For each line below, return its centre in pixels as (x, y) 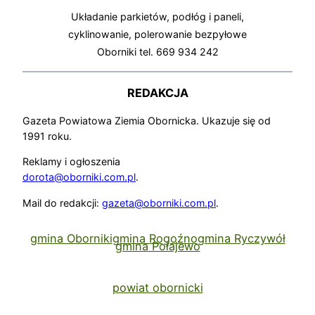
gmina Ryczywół (241, 238)
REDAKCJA (157, 92)
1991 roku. (47, 136)
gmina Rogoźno (155, 238)
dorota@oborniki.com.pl (79, 177)
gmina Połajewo (157, 246)
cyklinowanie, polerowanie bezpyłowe (157, 34)
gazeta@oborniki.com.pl (159, 202)
